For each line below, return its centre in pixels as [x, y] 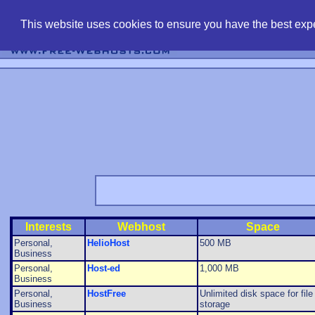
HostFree [106, 294]
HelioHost [108, 243]
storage [214, 304]
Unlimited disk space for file [256, 294]
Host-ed [103, 269]
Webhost [141, 227]
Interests [48, 227]
